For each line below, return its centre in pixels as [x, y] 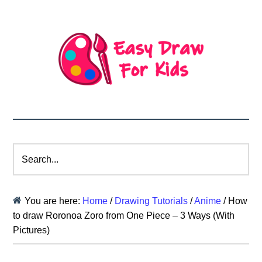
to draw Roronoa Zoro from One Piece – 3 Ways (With [124, 216]
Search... [31, 150]
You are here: [54, 201]
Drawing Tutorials [151, 201]
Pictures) [32, 230]
